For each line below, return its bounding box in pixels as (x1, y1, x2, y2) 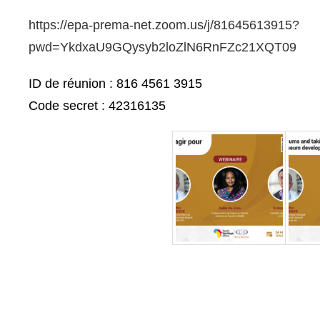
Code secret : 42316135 (29, 98, 166, 113)
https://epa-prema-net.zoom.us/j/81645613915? (29, 17, 299, 32)
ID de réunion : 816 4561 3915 (29, 76, 202, 91)
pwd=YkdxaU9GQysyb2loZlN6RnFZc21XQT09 (29, 39, 296, 54)
